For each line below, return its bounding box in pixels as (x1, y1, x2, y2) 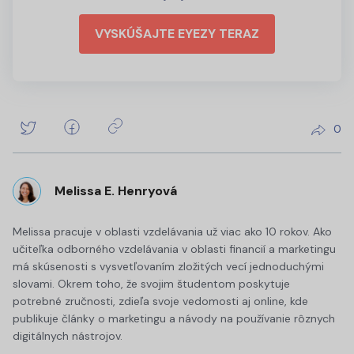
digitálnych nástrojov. (13, 329, 122, 344)
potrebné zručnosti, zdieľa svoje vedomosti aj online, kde (13, 294, 308, 309)
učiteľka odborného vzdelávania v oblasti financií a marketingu (13, 242, 336, 257)
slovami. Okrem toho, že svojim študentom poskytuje (13, 277, 290, 292)
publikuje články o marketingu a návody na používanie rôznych (13, 311, 335, 326)
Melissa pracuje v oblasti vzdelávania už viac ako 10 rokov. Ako (13, 224, 332, 239)
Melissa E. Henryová (55, 182, 177, 199)
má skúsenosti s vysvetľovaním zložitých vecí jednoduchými (13, 259, 324, 274)
